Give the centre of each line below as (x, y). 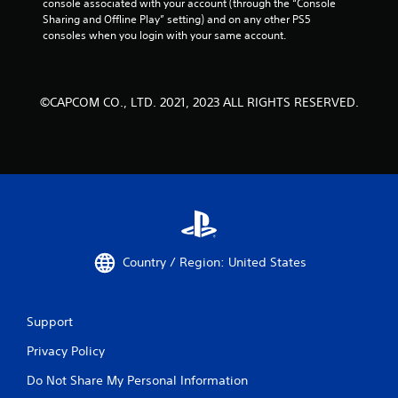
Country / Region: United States (214, 263)
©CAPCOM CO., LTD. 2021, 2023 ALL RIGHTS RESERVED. (199, 102)
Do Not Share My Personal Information (137, 380)
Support (50, 321)
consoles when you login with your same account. (164, 35)
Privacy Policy (66, 350)
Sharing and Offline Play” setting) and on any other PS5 (177, 19)
